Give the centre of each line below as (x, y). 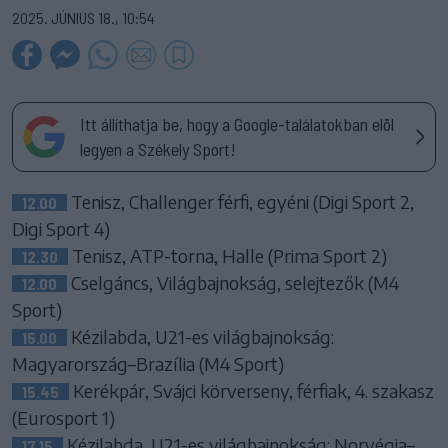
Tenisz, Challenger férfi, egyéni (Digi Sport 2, (240, 202)
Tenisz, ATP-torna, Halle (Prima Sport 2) (227, 256)
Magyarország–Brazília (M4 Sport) (148, 364)
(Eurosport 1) (63, 418)
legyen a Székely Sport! (158, 149)
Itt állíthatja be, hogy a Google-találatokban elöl (237, 124)
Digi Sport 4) (61, 229)
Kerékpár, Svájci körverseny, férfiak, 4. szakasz (251, 391)
